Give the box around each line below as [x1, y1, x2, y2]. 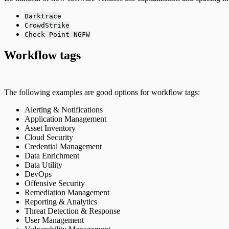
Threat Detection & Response [25, 207, 120, 216]
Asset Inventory [25, 124, 76, 133]
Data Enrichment [25, 151, 79, 161]
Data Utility [25, 161, 62, 170]
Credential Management [25, 142, 102, 151]
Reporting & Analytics [25, 197, 97, 207]
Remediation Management [25, 188, 109, 197]
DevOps [25, 170, 52, 179]
